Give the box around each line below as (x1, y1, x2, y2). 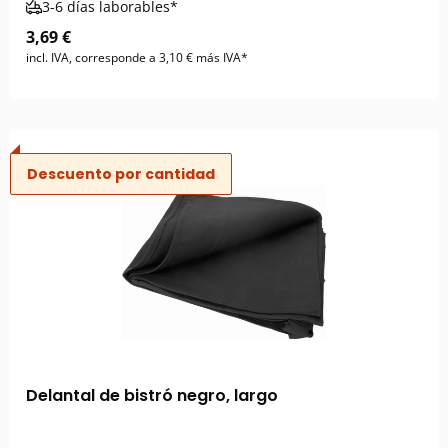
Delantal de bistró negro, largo (26, 384, 278, 407)
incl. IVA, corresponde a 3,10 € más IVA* (26, 49, 248, 66)
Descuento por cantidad (27, 164, 215, 184)
